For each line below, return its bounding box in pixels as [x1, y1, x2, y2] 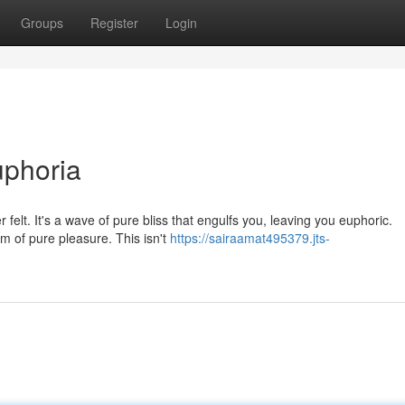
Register [90, 14, 138, 32]
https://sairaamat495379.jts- [170, 229, 330, 247]
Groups [21, 14, 63, 32]
